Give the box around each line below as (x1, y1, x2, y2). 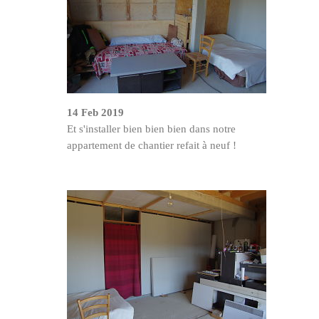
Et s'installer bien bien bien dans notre (67, 122, 236, 135)
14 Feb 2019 (67, 106, 124, 118)
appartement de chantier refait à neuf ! (67, 139, 236, 151)
